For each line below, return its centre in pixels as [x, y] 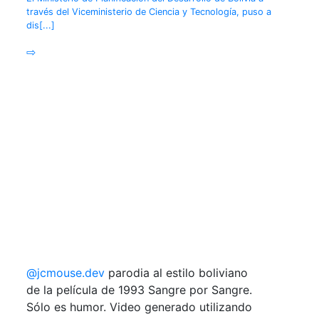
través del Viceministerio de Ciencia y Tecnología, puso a [149, 11]
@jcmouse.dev [66, 272]
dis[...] [41, 25]
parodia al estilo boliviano [177, 272]
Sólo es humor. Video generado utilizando [140, 307]
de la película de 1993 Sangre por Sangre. [140, 289]
